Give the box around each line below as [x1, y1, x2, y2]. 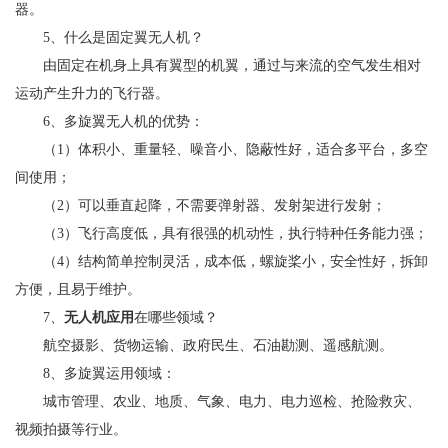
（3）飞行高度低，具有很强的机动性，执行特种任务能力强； [15, 225, 428, 241]
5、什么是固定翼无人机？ [15, 29, 204, 45]
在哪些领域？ [134, 309, 218, 325]
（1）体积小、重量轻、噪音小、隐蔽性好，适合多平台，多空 [15, 141, 428, 157]
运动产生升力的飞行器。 [15, 85, 169, 101]
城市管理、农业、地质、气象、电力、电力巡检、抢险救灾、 [15, 393, 421, 409]
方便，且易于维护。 [15, 281, 141, 297]
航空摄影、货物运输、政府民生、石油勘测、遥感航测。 [15, 337, 393, 353]
